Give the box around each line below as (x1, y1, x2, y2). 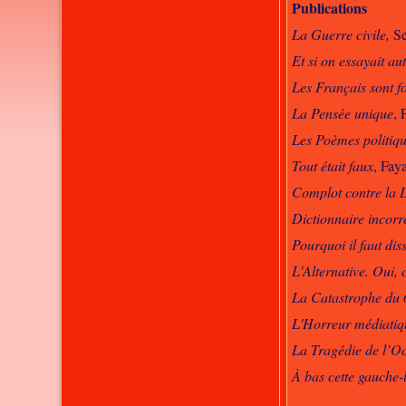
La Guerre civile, (292, 24, 391, 43)
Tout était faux (292, 156, 374, 175)
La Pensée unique (292, 103, 394, 122)
